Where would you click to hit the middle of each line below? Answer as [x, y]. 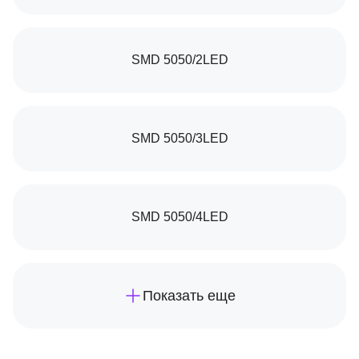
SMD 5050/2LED [179, 60]
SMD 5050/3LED [179, 138]
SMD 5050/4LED [179, 217]
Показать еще [189, 295]
